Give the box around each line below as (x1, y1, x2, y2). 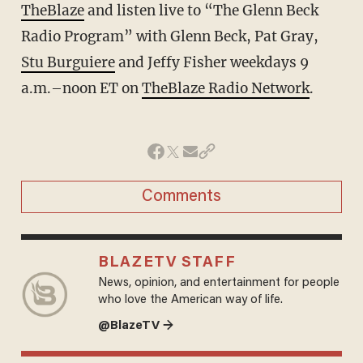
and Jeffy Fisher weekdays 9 (114, 53, 309, 71)
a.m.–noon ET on (20, 79, 142, 97)
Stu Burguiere (20, 53, 115, 71)
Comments (142, 188, 221, 205)
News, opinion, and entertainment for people (97, 276, 340, 289)
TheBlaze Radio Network (141, 79, 310, 97)
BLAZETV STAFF (97, 254, 236, 271)
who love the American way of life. (97, 293, 283, 306)
